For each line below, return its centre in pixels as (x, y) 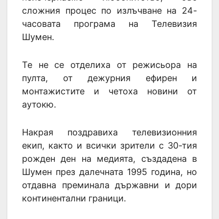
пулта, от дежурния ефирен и (109, 78)
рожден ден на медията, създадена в (109, 158)
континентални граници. (74, 198)
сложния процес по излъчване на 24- (109, 10)
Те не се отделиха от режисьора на (109, 65)
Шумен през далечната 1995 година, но (109, 172)
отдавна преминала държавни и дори (109, 185)
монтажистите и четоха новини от (109, 91)
